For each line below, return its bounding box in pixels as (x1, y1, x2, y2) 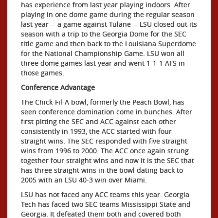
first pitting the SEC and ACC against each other (21, 117, 176, 126)
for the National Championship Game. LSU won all (21, 49, 184, 58)
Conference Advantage (21, 83, 95, 92)
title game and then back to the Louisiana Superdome (21, 39, 196, 48)
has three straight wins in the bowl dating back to (21, 165, 183, 175)
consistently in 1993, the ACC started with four (21, 127, 172, 136)
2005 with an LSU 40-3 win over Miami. (21, 175, 147, 184)
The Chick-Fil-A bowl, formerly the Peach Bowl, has (21, 97, 184, 107)
